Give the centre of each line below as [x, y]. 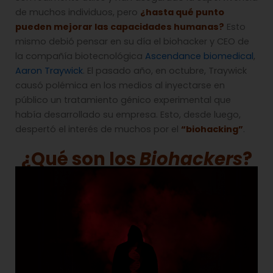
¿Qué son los [80, 159]
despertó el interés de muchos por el [98, 129]
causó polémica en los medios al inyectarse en [120, 85]
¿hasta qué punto [182, 12]
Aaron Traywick [49, 70]
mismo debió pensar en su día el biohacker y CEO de [132, 41]
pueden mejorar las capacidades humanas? [120, 27]
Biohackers [191, 159]
